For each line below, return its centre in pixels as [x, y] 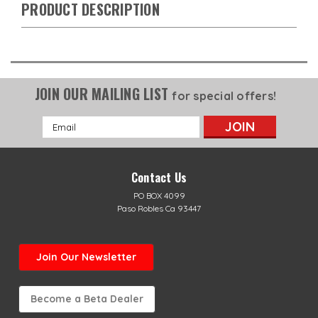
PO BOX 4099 [159, 195]
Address [61, 137]
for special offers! [224, 95]
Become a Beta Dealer [87, 298]
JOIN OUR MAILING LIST [103, 93]
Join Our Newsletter [86, 257]
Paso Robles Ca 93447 [159, 208]
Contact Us [159, 177]
